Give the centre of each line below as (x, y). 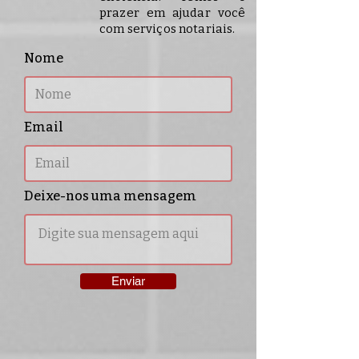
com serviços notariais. (167, 29)
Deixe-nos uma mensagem (110, 196)
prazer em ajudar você (173, 13)
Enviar (128, 281)
